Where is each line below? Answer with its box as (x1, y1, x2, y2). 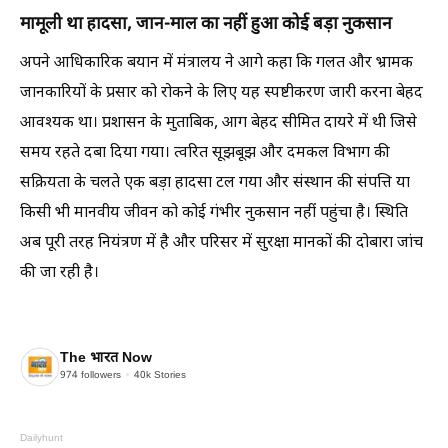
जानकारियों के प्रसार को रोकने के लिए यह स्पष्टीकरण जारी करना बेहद (20, 82, 423, 104)
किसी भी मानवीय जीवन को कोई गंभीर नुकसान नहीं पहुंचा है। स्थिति (20, 202, 408, 224)
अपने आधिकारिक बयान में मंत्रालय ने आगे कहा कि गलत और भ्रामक (20, 52, 413, 74)
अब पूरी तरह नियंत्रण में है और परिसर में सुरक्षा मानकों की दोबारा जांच (20, 232, 423, 254)
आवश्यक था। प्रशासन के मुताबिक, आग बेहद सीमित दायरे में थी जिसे (20, 112, 417, 134)
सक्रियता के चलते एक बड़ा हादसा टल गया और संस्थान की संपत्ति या (20, 172, 410, 194)
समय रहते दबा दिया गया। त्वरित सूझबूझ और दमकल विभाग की (20, 142, 390, 164)
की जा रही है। (20, 262, 99, 284)
